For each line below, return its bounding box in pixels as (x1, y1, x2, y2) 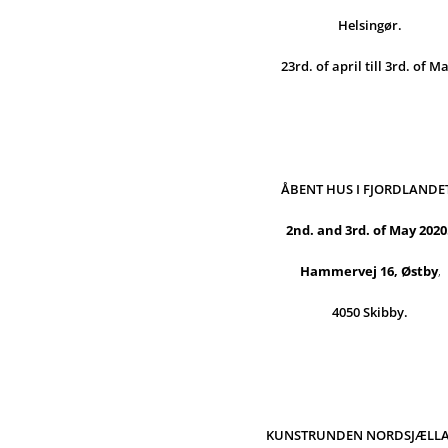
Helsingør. (338, 16, 403, 34)
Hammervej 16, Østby (299, 262, 438, 280)
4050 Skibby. (332, 303, 409, 321)
